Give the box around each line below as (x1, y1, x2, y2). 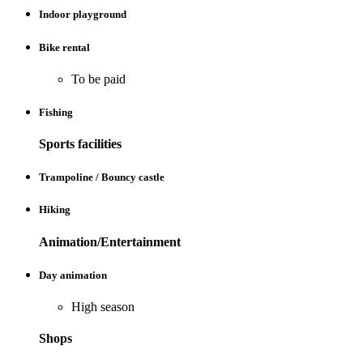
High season (71, 299, 135, 314)
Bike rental (39, 41, 90, 53)
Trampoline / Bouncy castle (39, 171, 164, 184)
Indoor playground (39, 8, 126, 21)
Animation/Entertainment (39, 234, 181, 249)
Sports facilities (39, 137, 122, 152)
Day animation (39, 268, 107, 281)
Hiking (39, 203, 70, 216)
